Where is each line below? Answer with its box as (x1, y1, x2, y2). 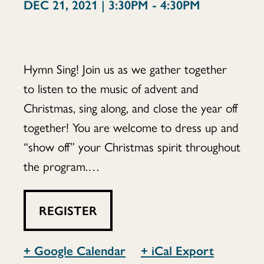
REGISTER (39, 201, 97, 219)
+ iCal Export (141, 241, 214, 259)
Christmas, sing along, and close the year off (24, 98, 237, 116)
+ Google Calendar (24, 241, 126, 259)
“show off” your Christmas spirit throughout (24, 137, 240, 155)
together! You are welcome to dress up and (24, 118, 239, 136)
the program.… (24, 157, 100, 174)
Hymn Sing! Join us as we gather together (24, 60, 227, 77)
